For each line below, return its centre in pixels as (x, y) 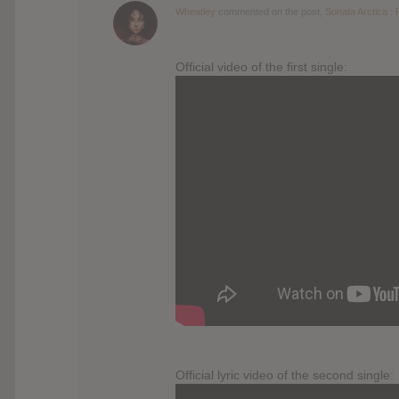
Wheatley (195, 11)
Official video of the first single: (261, 66)
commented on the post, (270, 11)
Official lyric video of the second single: (285, 375)
